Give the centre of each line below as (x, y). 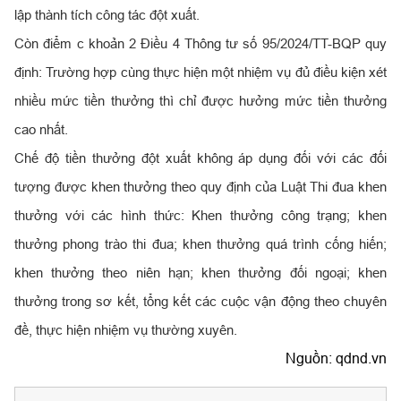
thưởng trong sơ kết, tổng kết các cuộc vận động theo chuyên (200, 302)
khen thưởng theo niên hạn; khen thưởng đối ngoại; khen (200, 273)
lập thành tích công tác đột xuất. (107, 15)
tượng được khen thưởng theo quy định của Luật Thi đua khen (200, 187)
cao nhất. (41, 130)
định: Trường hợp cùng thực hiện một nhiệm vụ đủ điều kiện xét (200, 73)
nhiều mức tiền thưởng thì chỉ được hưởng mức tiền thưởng (200, 101)
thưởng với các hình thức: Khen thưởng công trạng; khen (200, 216)
